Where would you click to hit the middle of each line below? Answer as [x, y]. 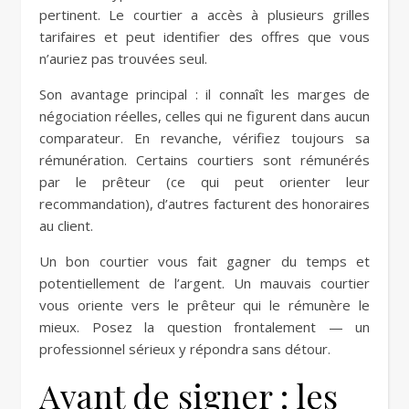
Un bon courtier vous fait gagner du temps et [204, 261]
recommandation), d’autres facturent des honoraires [204, 204]
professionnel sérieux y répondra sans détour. [185, 349]
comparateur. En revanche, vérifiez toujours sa [204, 138]
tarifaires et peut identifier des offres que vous [204, 37]
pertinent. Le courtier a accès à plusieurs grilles [204, 15]
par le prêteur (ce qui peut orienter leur [204, 182]
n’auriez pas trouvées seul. [123, 58]
